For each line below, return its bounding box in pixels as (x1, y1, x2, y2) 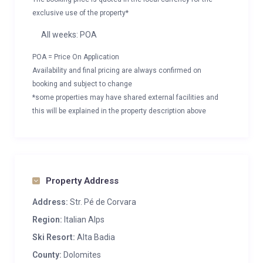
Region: (32, 215, 62, 224)
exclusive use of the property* (32, 9, 129, 17)
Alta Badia (77, 232, 115, 242)
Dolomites (62, 250, 101, 259)
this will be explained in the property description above (32, 107, 206, 115)
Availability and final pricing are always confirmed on (32, 66, 201, 75)
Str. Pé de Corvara (68, 197, 136, 207)
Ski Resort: (32, 232, 75, 242)
